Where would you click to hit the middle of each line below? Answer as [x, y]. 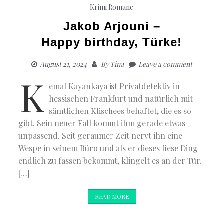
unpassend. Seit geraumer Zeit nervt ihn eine [101, 135]
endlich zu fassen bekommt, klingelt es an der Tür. [110, 160]
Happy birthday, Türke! [111, 42]
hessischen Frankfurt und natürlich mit [121, 98]
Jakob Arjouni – [111, 26]
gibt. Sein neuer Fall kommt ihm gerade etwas [102, 123]
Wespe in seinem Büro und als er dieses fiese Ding [108, 148]
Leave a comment [165, 64]
